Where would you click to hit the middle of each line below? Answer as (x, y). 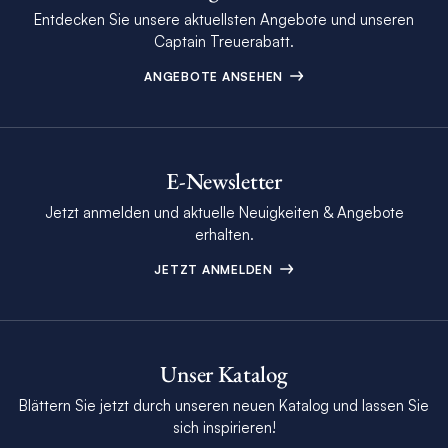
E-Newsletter (224, 180)
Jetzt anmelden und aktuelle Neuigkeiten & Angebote (224, 212)
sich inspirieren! (224, 427)
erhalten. (224, 234)
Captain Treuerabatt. (224, 41)
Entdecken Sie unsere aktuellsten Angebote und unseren (224, 19)
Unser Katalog (224, 373)
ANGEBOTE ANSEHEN (215, 76)
